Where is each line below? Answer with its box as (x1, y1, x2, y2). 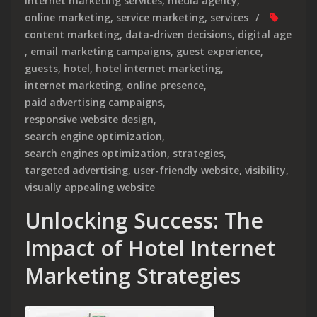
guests (25, 61, 58, 75)
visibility (245, 163, 286, 177)
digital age (238, 27, 292, 41)
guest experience (176, 44, 260, 58)
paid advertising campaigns (25, 95, 163, 109)
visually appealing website (25, 180, 155, 194)
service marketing (116, 10, 204, 24)
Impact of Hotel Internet (25, 233, 275, 263)
